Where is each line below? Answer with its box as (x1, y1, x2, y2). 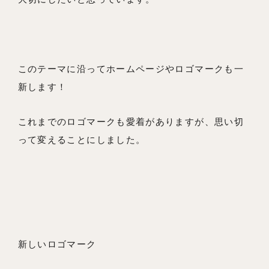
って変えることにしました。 (17, 134, 146, 145)
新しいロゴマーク (17, 238, 97, 250)
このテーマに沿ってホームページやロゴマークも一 (17, 63, 244, 74)
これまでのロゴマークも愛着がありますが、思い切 (17, 116, 244, 127)
